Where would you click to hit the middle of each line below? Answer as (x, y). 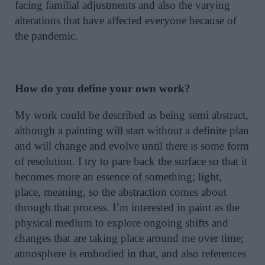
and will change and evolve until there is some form (132, 146)
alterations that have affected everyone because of (126, 21)
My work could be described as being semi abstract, (132, 115)
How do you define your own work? (103, 88)
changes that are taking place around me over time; (129, 238)
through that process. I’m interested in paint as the (127, 207)
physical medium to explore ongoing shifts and (122, 222)
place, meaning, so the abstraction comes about (121, 192)
